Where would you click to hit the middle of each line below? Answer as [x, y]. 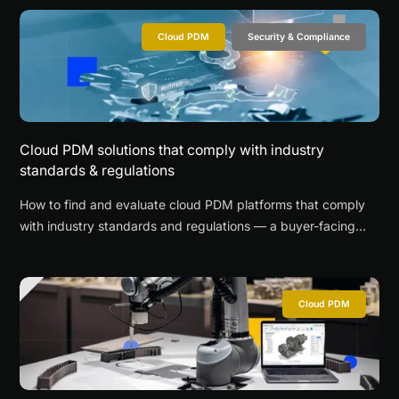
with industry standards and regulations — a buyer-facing [188, 226]
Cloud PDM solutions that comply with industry [172, 151]
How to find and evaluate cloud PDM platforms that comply [193, 205]
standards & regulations [98, 171]
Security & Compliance [298, 37]
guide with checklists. [83, 248]
